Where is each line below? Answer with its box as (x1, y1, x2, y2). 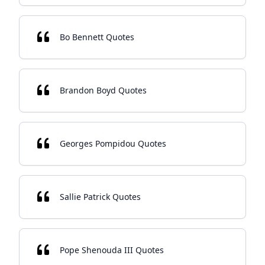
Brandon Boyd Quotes (60, 85, 147, 96)
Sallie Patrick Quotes (60, 191, 141, 202)
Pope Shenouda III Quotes (60, 244, 164, 256)
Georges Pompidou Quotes (60, 138, 166, 149)
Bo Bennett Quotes (60, 31, 134, 43)
